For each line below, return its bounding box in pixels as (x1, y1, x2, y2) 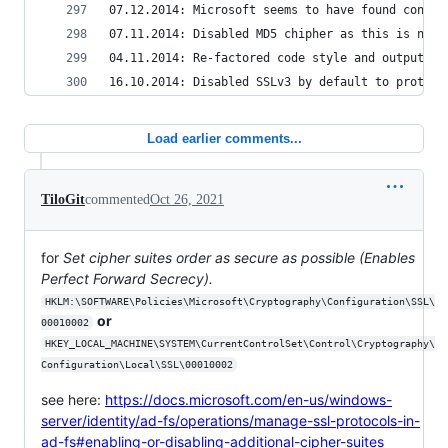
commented (85, 192, 150, 207)
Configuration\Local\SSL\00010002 (41, 359, 233, 370)
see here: (41, 391, 105, 408)
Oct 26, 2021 (150, 192, 224, 207)
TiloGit (41, 192, 85, 207)
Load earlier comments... (146, 131, 302, 146)
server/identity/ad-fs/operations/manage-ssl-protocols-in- (41, 412, 420, 429)
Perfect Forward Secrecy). (41, 270, 213, 287)
